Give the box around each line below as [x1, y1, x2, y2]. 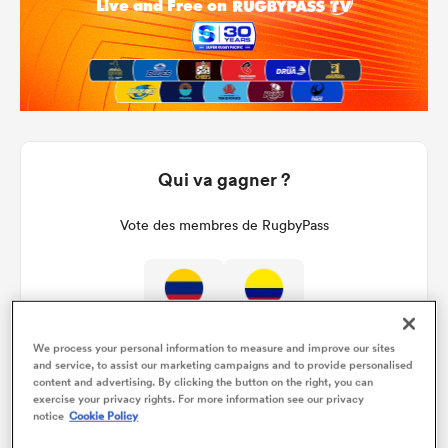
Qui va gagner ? [157, 167, 291, 191]
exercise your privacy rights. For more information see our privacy [33, 390, 365, 407]
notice [33, 407, 65, 424]
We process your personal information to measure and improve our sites [33, 339, 396, 356]
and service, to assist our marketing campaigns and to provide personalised [33, 356, 414, 373]
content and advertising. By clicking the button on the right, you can [33, 373, 374, 390]
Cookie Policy [69, 407, 139, 424]
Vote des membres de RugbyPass [119, 216, 329, 234]
